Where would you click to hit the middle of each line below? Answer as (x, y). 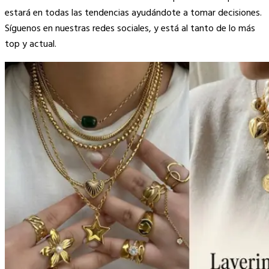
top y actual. (31, 44)
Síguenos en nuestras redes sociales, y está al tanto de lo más (130, 29)
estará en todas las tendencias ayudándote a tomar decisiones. (133, 13)
